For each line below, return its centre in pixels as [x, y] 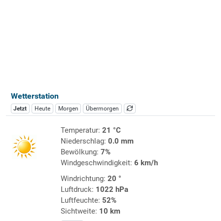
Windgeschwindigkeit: [97, 163]
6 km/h [146, 163]
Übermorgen [103, 108]
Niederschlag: [84, 141]
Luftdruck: [78, 189]
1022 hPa [112, 189]
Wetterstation [35, 96]
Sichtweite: [80, 211]
